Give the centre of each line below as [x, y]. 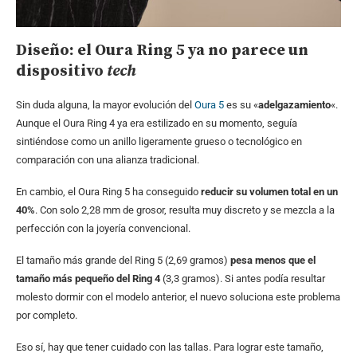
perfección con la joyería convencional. [104, 228]
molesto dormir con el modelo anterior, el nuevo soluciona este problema [178, 296]
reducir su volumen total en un [269, 191]
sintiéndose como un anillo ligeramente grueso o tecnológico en [159, 141]
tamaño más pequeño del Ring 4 [88, 278]
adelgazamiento [294, 104]
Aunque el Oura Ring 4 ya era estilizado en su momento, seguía [157, 123]
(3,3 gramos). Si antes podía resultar [243, 278]
